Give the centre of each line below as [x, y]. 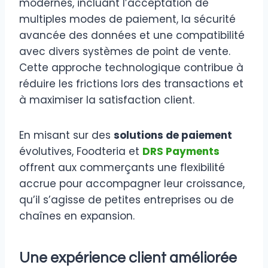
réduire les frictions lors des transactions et [131, 84]
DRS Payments [181, 152]
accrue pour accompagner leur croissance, [132, 184]
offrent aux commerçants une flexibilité [122, 168]
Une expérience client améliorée [128, 258]
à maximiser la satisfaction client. [107, 100]
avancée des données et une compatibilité [132, 36]
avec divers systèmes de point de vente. [125, 52]
